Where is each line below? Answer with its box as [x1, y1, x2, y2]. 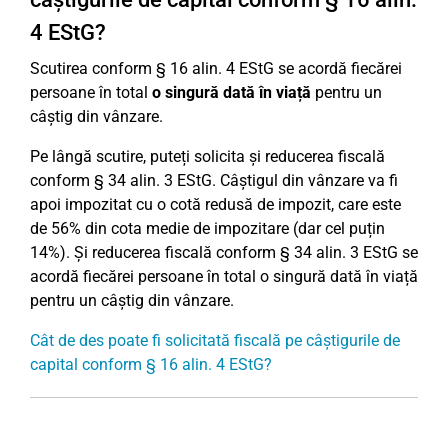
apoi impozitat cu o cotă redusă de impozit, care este [30, 195, 401, 214]
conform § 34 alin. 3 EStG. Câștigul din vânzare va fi [30, 171, 398, 190]
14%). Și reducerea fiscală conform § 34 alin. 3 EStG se [30, 243, 418, 262]
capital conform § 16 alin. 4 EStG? [30, 355, 272, 374]
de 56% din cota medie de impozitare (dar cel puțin [30, 219, 385, 238]
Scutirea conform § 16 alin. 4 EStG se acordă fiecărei [30, 59, 402, 78]
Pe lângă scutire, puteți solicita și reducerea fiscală [30, 147, 385, 166]
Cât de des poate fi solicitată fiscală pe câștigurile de [30, 331, 400, 350]
